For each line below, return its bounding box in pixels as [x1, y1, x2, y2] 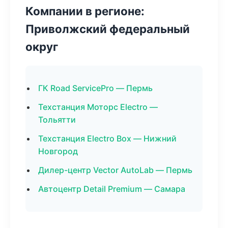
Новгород [38, 146, 78, 156]
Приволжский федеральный [25, 22, 190, 36]
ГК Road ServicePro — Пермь [38, 83, 153, 93]
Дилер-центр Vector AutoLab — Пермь [38, 165, 192, 175]
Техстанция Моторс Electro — [38, 102, 158, 112]
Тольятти [38, 115, 76, 125]
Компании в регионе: [25, 4, 145, 18]
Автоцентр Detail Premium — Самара [38, 184, 185, 194]
